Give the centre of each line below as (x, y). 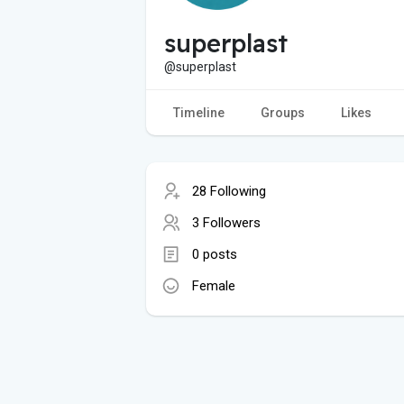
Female (214, 285)
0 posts (215, 254)
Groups (283, 112)
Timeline (199, 112)
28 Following (229, 191)
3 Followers (226, 222)
